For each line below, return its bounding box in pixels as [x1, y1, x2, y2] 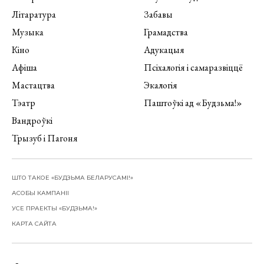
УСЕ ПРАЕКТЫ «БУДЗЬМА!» [12, 204, 97, 213]
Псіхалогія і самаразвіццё [144, 61, 243, 74]
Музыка [12, 26, 44, 39]
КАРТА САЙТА [12, 220, 57, 228]
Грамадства [144, 26, 188, 39]
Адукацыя [144, 44, 184, 57]
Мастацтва [12, 79, 55, 92]
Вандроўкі [12, 114, 52, 127]
